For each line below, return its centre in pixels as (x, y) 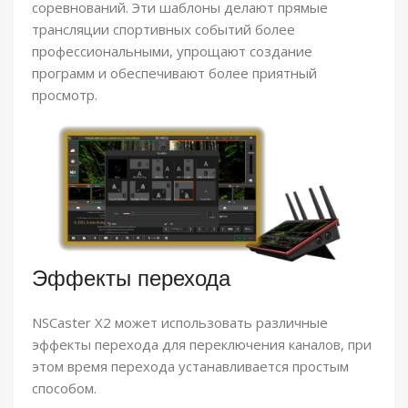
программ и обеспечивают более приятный (174, 73)
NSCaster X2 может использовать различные (180, 323)
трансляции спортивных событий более (163, 30)
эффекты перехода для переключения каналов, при (202, 345)
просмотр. (65, 95)
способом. (64, 388)
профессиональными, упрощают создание (172, 51)
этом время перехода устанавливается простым (190, 367)
